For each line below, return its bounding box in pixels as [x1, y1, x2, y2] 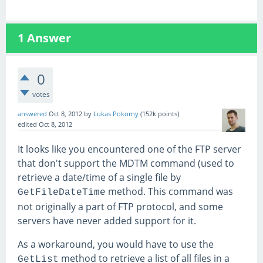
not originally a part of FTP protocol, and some [18, 200, 223, 213]
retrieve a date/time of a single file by [18, 171, 181, 184]
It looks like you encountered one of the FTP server [18, 143, 241, 156]
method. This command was [106, 185, 233, 198]
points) [156, 110, 179, 118]
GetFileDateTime [18, 187, 106, 198]
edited [18, 120, 37, 129]
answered [18, 110, 47, 118]
